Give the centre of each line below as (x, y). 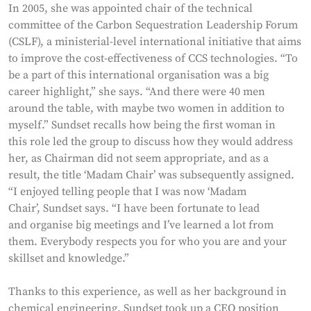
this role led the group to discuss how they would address (151, 142)
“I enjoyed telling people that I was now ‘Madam (127, 192)
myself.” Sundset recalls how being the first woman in (142, 125)
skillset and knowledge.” (70, 258)
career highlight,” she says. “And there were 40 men (137, 92)
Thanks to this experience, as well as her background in (148, 292)
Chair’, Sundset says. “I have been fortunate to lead (134, 208)
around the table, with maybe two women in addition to (146, 108)
